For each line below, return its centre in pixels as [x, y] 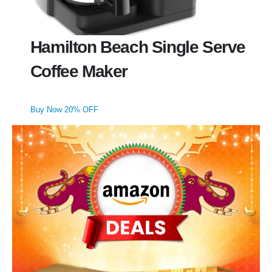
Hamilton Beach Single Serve [138, 47]
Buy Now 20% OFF [64, 109]
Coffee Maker [79, 71]
